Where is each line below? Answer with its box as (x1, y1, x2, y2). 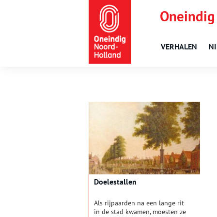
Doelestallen (94, 177, 137, 187)
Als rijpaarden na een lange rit (94, 199, 184, 208)
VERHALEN (161, 42, 197, 51)
